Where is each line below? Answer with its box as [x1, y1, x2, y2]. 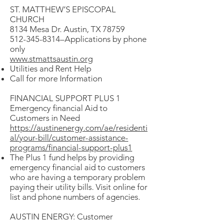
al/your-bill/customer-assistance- [10, 133, 128, 143]
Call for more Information [10, 74, 102, 83]
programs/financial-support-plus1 [10, 143, 132, 152]
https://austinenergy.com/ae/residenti [10, 123, 147, 133]
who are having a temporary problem [10, 172, 145, 182]
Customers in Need [10, 113, 80, 123]
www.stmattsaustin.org [10, 54, 93, 64]
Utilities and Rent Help [10, 64, 91, 74]
